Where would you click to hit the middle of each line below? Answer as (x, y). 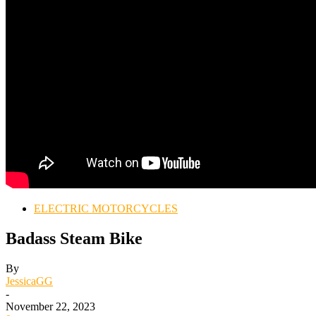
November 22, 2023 (50, 306)
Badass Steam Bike (74, 238)
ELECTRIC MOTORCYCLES (106, 208)
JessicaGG (29, 281)
